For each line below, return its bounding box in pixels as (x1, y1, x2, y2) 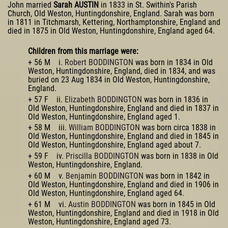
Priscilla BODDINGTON (66, 151, 139, 161)
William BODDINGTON (69, 123, 140, 133)
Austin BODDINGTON (68, 199, 136, 209)
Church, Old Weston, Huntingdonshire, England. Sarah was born (8, 9, 214, 19)
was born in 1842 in (144, 171, 210, 181)
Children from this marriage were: (28, 46, 138, 56)
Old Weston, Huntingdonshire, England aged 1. (28, 111, 180, 122)
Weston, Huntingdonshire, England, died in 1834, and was (28, 66, 215, 76)
